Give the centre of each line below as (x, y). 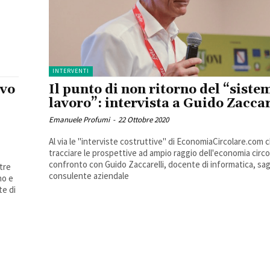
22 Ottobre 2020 (143, 120)
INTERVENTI (71, 71)
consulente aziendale (89, 176)
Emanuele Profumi (79, 120)
